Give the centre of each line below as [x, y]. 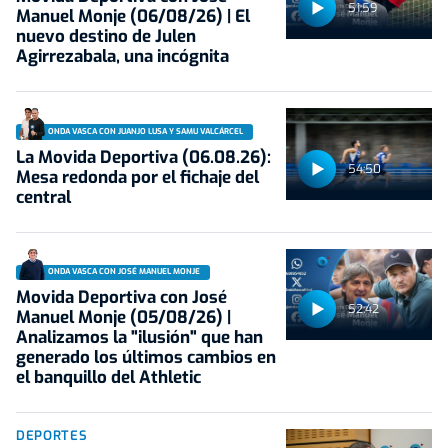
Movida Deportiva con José [121, 297]
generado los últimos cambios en [146, 357]
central [43, 197]
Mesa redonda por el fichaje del [137, 177]
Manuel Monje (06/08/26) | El [133, 17]
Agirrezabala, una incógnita [122, 57]
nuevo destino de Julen [106, 37]
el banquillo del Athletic [108, 377]
